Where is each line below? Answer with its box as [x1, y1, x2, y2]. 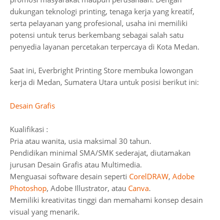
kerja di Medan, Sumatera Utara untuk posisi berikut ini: [10, 77, 199, 87]
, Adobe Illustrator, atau [47, 183, 128, 193]
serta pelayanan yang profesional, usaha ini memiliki [10, 18, 188, 28]
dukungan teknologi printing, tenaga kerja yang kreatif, [10, 6, 194, 16]
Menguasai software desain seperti [10, 171, 129, 181]
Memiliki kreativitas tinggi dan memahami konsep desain [10, 195, 203, 205]
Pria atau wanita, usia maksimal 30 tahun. [10, 136, 151, 146]
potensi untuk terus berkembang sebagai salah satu [10, 30, 184, 40]
